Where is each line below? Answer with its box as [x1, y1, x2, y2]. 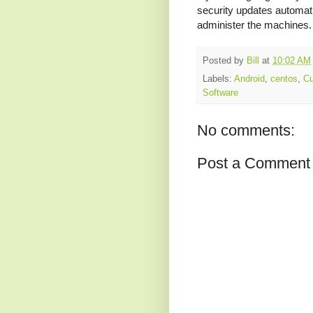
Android [234, 74, 265, 85]
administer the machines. [197, 19, 312, 31]
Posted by [203, 55, 247, 66]
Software [203, 88, 238, 99]
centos [270, 74, 298, 85]
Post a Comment [197, 154, 310, 173]
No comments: [197, 122, 295, 140]
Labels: [203, 74, 234, 85]
